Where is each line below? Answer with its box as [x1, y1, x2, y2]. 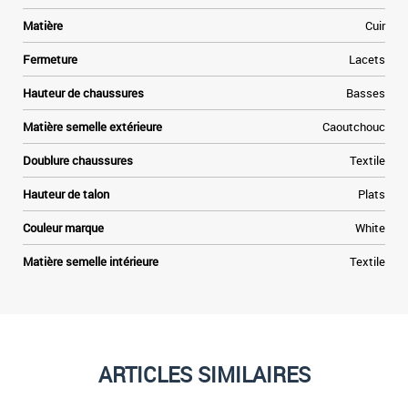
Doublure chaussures [23, 152, 133, 168]
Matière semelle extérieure [23, 118, 162, 135]
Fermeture [23, 51, 77, 67]
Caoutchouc [322, 118, 385, 135]
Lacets [349, 51, 385, 67]
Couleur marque [23, 219, 104, 236]
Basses [346, 85, 385, 101]
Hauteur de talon [23, 186, 109, 202]
